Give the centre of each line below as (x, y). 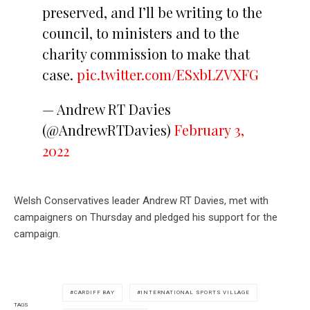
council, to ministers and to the (140, 33)
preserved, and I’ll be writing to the (152, 12)
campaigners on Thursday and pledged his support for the (146, 217)
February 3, (209, 129)
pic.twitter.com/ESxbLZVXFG (167, 74)
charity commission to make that (146, 53)
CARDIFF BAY (94, 292)
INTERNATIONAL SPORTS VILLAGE (195, 292)
